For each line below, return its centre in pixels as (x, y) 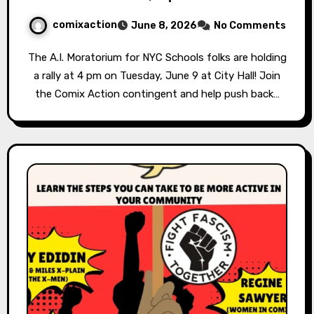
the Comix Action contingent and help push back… (157, 94)
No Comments (250, 26)
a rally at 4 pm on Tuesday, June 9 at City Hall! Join (157, 76)
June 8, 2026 (164, 26)
